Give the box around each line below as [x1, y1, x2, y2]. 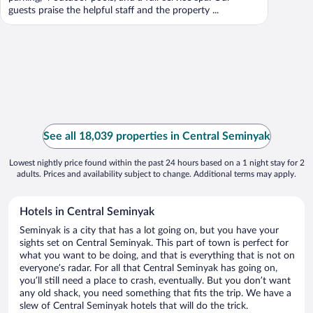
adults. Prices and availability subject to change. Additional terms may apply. [17, 170, 296, 179]
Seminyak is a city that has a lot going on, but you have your [20, 226, 279, 236]
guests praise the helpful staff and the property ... [8, 6, 219, 16]
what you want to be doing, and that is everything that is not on [20, 251, 295, 261]
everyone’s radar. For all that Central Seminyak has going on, [20, 263, 277, 274]
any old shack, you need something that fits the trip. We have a [20, 289, 291, 299]
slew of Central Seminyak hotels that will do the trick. [20, 301, 248, 312]
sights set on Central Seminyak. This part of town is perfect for [20, 238, 289, 249]
